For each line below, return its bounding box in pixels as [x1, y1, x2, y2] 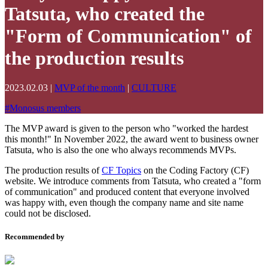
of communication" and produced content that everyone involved [5, 186, 249, 197]
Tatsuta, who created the [5, 3, 205, 25]
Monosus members [10, 102, 81, 113]
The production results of [5, 165, 102, 175]
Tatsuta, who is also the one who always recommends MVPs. [5, 144, 236, 155]
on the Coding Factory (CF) [141, 165, 249, 175]
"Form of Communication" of [5, 25, 252, 47]
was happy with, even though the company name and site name [5, 197, 243, 208]
